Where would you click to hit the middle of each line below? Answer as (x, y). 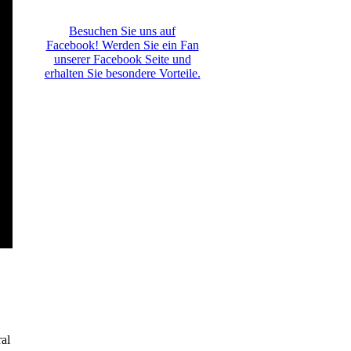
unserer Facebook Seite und (122, 59)
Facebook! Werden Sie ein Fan (122, 45)
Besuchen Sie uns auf (122, 31)
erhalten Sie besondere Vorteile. (122, 73)
